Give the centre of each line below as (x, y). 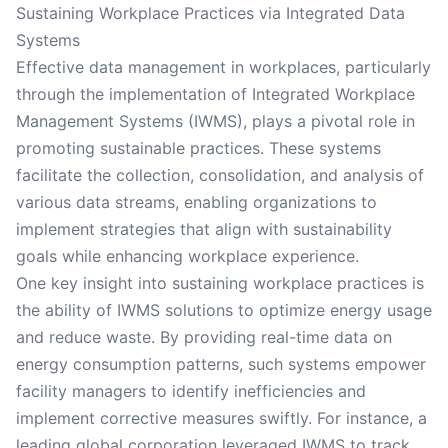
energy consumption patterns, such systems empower (221, 364)
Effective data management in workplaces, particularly (223, 67)
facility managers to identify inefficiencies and (191, 391)
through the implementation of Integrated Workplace (215, 94)
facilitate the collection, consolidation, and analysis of (220, 175)
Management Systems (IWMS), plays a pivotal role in (215, 121)
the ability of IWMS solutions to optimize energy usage (224, 310)
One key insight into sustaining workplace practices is (220, 283)
